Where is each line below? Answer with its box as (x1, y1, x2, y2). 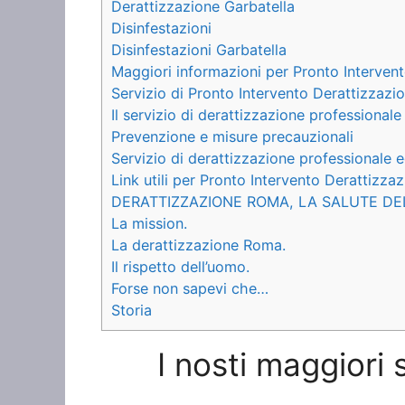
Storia (111, 300, 152, 319)
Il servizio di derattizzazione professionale (111, 105, 401, 124)
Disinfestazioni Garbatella (111, 40, 287, 59)
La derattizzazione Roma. (111, 235, 286, 254)
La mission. (111, 213, 187, 232)
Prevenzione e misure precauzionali (111, 127, 353, 146)
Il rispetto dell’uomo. (111, 257, 250, 276)
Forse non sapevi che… (111, 278, 268, 297)
